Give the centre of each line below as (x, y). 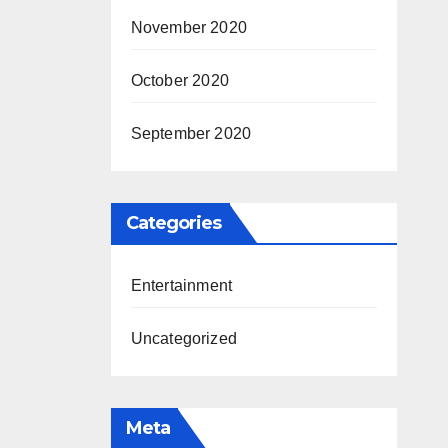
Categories (173, 223)
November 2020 (189, 27)
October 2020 (179, 80)
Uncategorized (184, 338)
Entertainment (181, 285)
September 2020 (191, 133)
